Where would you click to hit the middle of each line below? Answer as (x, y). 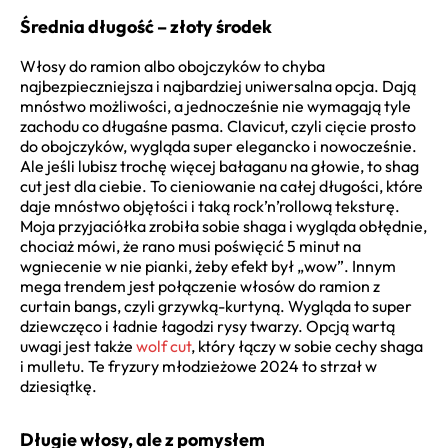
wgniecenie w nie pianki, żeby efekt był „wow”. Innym (208, 265)
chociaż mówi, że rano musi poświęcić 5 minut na (190, 245)
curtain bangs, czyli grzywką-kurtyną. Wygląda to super (216, 305)
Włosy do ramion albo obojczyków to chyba (172, 65)
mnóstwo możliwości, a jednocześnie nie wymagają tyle (215, 105)
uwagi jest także (78, 345)
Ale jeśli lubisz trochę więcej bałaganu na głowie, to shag (219, 165)
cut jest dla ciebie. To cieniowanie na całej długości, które (221, 185)
